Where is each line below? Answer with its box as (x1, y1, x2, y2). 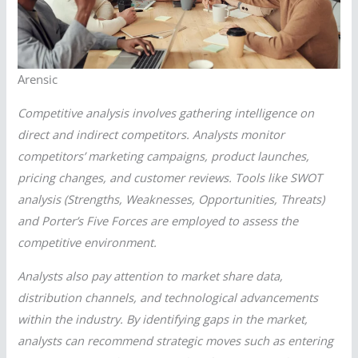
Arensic (18, 71, 58, 88)
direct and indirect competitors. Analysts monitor (18, 125, 285, 142)
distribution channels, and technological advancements (18, 288, 319, 305)
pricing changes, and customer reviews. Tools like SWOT (18, 169, 323, 185)
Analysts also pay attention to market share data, (18, 267, 284, 284)
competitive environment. (18, 233, 157, 250)
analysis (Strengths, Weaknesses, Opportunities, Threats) (18, 190, 325, 207)
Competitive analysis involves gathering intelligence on (18, 104, 315, 121)
